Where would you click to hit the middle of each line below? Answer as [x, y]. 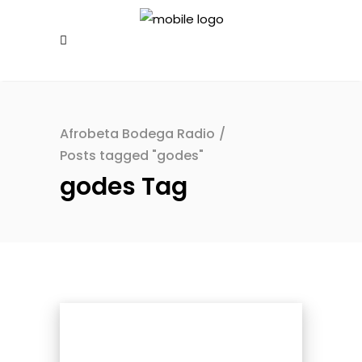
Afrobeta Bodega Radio [137, 134]
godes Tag [124, 187]
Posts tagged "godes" [132, 156]
